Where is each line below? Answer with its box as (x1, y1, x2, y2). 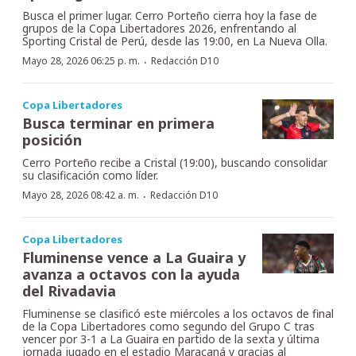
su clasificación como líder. (22, 167, 158, 183)
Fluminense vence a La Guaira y (22, 247, 246, 267)
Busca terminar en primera (22, 113, 215, 133)
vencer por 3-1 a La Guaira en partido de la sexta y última (22, 331, 319, 346)
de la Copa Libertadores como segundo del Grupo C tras (22, 318, 315, 334)
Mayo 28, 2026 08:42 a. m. (22, 188, 139, 202)
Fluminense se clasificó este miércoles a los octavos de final (22, 305, 334, 321)
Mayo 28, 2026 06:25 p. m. (22, 53, 140, 68)
